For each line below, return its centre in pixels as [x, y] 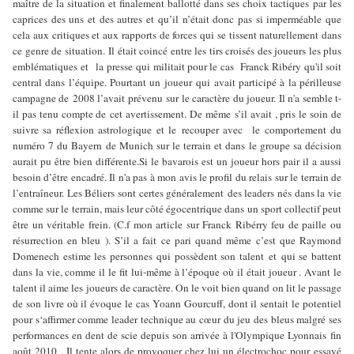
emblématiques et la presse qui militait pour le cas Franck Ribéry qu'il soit [177, 66]
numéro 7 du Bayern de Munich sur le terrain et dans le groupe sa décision [177, 145]
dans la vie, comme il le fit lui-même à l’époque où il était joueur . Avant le [177, 271]
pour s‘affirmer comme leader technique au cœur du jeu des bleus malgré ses [177, 319]
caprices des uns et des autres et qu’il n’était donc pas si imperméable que [177, 19]
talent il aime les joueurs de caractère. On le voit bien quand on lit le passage [177, 287]
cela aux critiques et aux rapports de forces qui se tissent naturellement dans [177, 34]
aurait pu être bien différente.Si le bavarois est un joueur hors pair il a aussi [177, 161]
